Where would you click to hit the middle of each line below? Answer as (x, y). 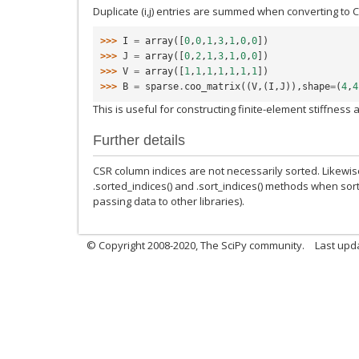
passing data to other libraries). (169, 201)
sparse (162, 87)
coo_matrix (212, 87)
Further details (139, 140)
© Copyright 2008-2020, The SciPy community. (196, 245)
